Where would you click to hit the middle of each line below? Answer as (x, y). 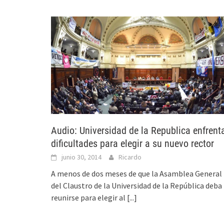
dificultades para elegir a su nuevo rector (132, 144)
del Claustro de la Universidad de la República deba (136, 186)
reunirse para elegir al (89, 198)
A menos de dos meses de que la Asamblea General (136, 174)
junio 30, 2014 (81, 157)
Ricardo (130, 157)
